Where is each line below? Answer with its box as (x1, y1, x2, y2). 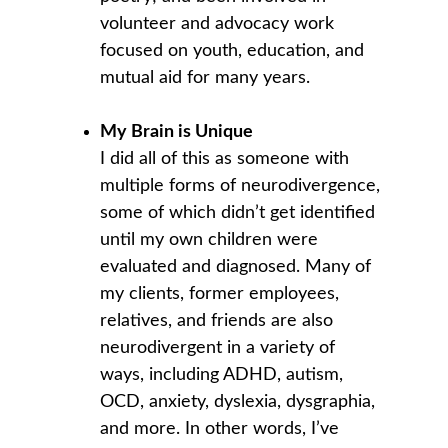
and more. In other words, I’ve (100, 420, 344, 438)
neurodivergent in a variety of (100, 339, 340, 357)
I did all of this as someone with (100, 150, 354, 168)
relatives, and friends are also (100, 312, 338, 330)
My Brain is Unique (100, 123, 253, 141)
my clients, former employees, (100, 285, 344, 303)
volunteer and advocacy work (100, 15, 339, 33)
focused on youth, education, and (100, 42, 369, 60)
